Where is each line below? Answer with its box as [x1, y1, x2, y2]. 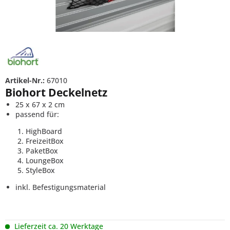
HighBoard [26, 126, 62, 136]
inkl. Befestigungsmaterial [15, 182, 106, 192]
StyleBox [26, 165, 55, 175]
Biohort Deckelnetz [5, 85, 107, 100]
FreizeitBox [26, 136, 64, 146]
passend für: [15, 109, 59, 119]
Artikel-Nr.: [5, 75, 47, 85]
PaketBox [26, 145, 58, 156]
